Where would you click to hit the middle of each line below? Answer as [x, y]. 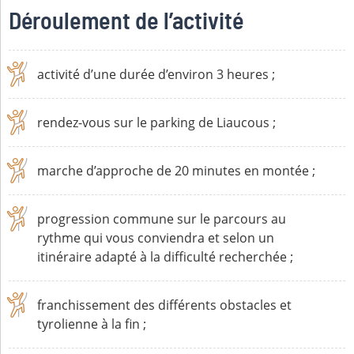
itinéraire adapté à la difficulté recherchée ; [166, 257]
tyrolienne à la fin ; [92, 324]
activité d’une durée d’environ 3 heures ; [156, 74]
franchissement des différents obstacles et [165, 305]
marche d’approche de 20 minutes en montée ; [177, 171]
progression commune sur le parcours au [162, 219]
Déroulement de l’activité [126, 22]
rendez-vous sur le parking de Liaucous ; [157, 122]
